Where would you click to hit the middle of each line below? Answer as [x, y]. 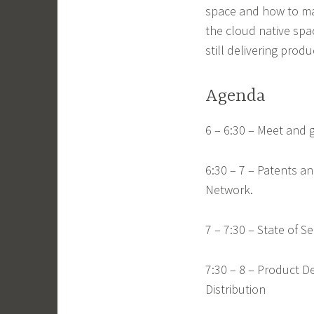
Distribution [235, 289]
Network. [229, 190]
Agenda [235, 96]
